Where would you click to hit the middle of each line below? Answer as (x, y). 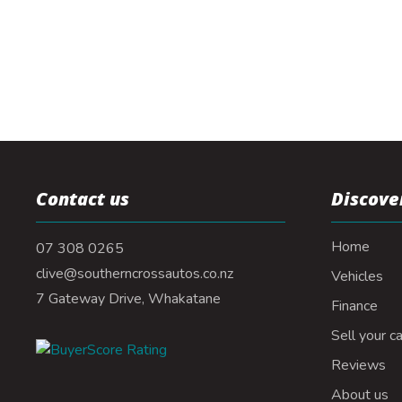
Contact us (83, 199)
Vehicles (357, 276)
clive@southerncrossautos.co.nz (135, 274)
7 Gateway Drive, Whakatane (128, 299)
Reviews (358, 365)
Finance (354, 306)
